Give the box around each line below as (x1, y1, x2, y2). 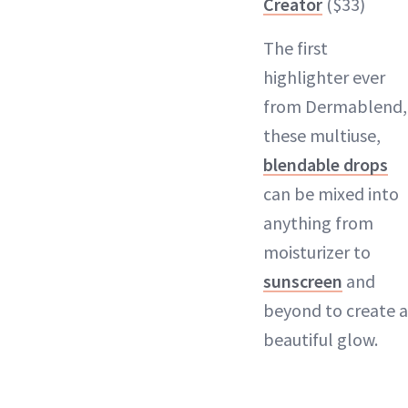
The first (263, 36, 328, 59)
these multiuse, (263, 124, 381, 147)
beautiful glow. (263, 328, 378, 351)
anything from (263, 211, 373, 234)
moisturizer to (263, 240, 371, 263)
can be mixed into (263, 182, 399, 205)
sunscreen (263, 270, 342, 292)
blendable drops (263, 153, 388, 176)
